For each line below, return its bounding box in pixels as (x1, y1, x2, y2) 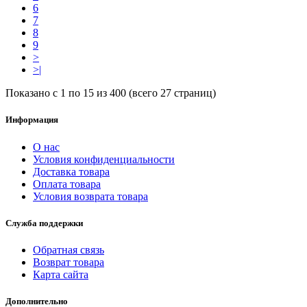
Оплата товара (33, 177, 101, 190)
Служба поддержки (5, 217, 83, 228)
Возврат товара (33, 256, 104, 268)
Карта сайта (33, 268, 88, 280)
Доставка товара (33, 165, 110, 177)
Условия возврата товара (33, 190, 148, 202)
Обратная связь (33, 243, 104, 256)
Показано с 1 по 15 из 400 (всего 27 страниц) (5, 87, 216, 99)
